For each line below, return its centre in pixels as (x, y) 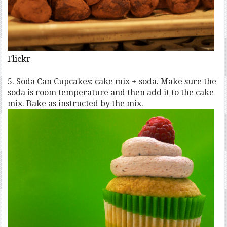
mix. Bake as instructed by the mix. (76, 104)
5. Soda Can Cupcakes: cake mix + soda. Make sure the (112, 82)
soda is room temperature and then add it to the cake (111, 93)
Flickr (19, 59)
